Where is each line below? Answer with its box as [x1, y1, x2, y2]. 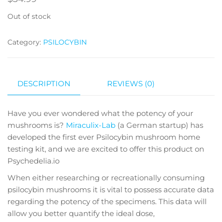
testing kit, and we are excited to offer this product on [7, 144, 204, 154]
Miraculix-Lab [66, 120, 115, 130]
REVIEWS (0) [107, 79, 155, 89]
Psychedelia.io [7, 156, 59, 166]
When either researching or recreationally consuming [7, 173, 205, 183]
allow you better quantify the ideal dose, [7, 209, 155, 219]
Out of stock [7, 12, 51, 21]
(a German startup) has [115, 120, 203, 130]
